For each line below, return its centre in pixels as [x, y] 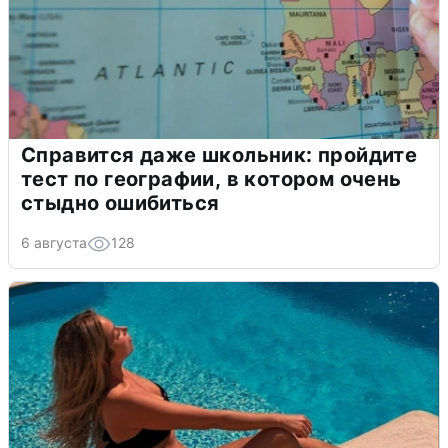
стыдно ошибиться [120, 202]
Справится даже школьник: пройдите [219, 154]
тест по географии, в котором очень [211, 178]
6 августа [54, 242]
